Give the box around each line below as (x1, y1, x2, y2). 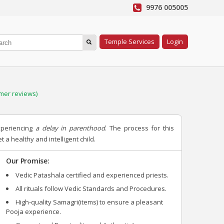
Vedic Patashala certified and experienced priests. (15, 170, 168, 179)
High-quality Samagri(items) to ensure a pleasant (15, 197, 163, 206)
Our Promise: (5, 156, 49, 165)
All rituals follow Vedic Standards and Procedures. (15, 184, 166, 193)
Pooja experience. (5, 207, 61, 216)
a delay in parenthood (35, 123, 105, 132)
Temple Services (104, 37, 154, 46)
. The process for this (105, 123, 174, 132)
